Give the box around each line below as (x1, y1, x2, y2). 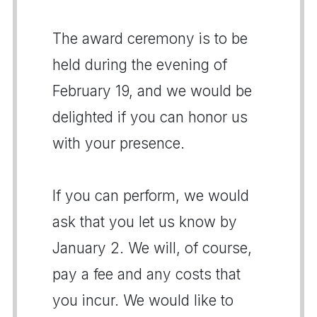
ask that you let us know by (52, 213, 237, 231)
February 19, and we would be (52, 82, 252, 100)
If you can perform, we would (52, 187, 249, 204)
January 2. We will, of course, (52, 239, 252, 257)
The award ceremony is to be (52, 30, 248, 47)
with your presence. (52, 134, 185, 152)
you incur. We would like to (52, 292, 234, 309)
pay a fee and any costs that (52, 265, 241, 283)
